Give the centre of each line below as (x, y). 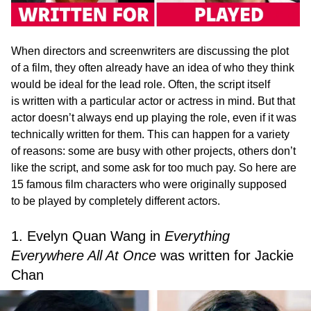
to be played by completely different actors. (116, 201)
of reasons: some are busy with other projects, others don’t (153, 151)
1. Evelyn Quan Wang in (88, 236)
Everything (197, 236)
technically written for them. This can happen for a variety (150, 135)
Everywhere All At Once (86, 256)
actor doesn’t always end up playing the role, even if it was (154, 118)
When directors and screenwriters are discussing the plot (150, 51)
